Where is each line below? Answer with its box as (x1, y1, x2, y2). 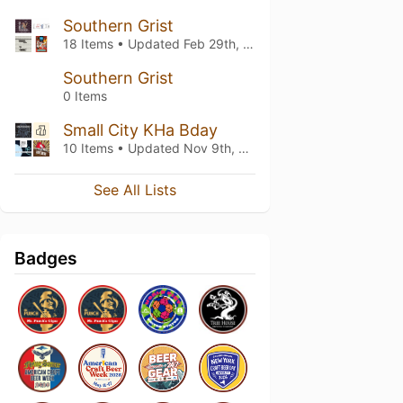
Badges (14, 247, 77, 269)
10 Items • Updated (63, 140, 184, 156)
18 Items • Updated (63, 36, 184, 51)
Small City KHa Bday (63, 121, 218, 139)
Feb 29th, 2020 (184, 36, 243, 51)
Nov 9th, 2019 (184, 140, 238, 156)
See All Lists (94, 181, 176, 199)
